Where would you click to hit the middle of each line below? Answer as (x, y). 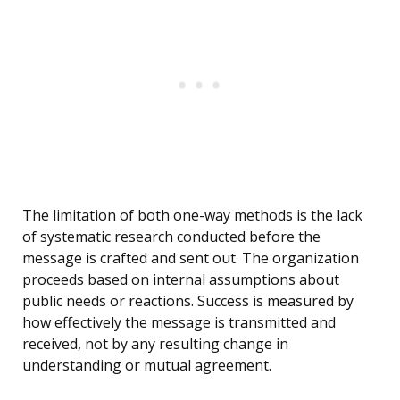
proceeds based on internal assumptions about (181, 280)
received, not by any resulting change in (155, 344)
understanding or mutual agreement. (147, 366)
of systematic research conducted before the (171, 237)
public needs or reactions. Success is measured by (188, 301)
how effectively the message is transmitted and (179, 323)
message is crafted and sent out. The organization (191, 258)
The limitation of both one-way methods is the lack (192, 216)
